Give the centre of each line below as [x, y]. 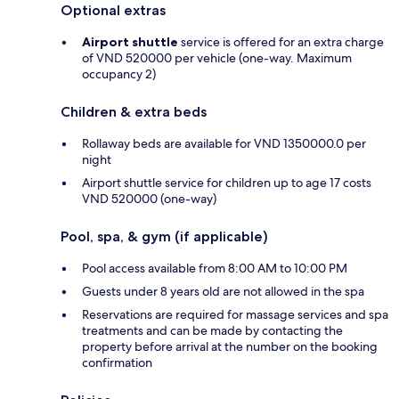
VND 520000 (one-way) [149, 198]
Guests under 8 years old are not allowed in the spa [223, 291]
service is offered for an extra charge [281, 41]
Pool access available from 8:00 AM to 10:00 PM [215, 268]
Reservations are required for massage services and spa [235, 314]
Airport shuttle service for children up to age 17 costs [227, 182]
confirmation [117, 362]
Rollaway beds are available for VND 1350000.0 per [224, 143]
